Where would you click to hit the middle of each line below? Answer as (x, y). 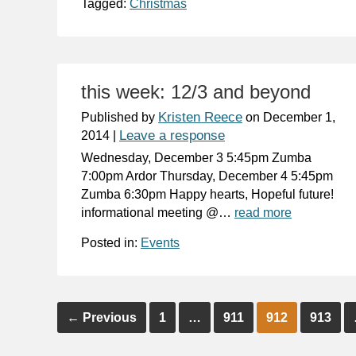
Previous (108, 318)
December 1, (299, 117)
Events (160, 242)
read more (263, 212)
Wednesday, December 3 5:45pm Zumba (196, 157)
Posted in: (111, 242)
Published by (120, 117)
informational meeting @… (158, 212)
